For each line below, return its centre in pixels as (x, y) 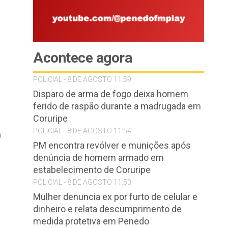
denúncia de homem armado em (98, 158)
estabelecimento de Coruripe (92, 170)
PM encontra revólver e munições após (112, 145)
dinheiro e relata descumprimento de (107, 209)
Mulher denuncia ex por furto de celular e (115, 197)
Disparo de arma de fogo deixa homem (111, 94)
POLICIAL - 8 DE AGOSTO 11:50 (82, 182)
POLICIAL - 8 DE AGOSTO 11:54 (82, 131)
